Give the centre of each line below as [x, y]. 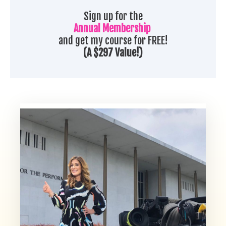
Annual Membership [112, 29]
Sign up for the [113, 17]
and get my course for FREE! [113, 41]
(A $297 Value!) [113, 53]
